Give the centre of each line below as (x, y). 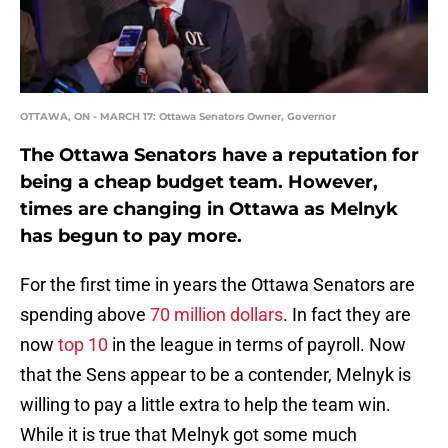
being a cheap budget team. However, (199, 182)
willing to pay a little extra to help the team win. (205, 405)
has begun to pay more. (131, 236)
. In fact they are (347, 315)
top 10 (83, 345)
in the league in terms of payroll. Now (257, 345)
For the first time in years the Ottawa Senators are (217, 285)
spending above (85, 315)
